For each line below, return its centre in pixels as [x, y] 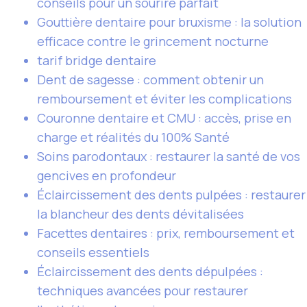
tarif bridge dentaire [97, 60]
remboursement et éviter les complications [164, 99]
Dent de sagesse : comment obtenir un [150, 79]
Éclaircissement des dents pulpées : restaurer [171, 195]
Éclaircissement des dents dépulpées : [150, 271]
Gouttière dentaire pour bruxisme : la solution [169, 22]
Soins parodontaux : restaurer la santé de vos [169, 156]
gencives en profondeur [107, 175]
